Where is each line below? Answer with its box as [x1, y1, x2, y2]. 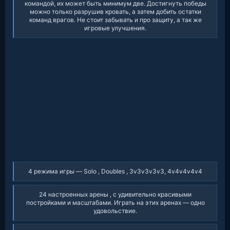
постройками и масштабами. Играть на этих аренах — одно [26, 198, 205, 206]
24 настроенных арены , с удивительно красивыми [39, 190, 191, 198]
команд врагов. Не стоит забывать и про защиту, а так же [29, 16, 202, 24]
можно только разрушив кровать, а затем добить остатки [29, 8, 201, 16]
